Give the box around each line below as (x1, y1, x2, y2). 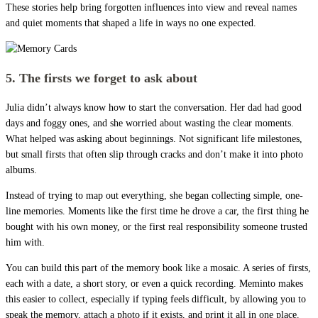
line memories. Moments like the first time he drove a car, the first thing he (6, 205, 309, 216)
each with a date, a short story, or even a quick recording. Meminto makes (6, 278, 303, 289)
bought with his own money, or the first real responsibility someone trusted (6, 221, 307, 232)
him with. (6, 236, 45, 248)
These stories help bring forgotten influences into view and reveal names (6, 1, 297, 13)
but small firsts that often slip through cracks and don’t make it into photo (6, 148, 303, 160)
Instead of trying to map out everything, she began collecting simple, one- (6, 190, 303, 201)
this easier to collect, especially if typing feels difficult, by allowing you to (6, 293, 306, 305)
